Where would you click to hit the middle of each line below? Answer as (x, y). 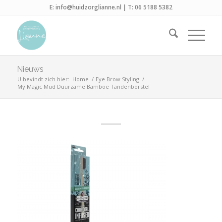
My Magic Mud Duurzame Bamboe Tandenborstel (83, 86)
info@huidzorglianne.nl (88, 7)
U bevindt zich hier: (43, 79)
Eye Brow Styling (117, 79)
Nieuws (30, 69)
